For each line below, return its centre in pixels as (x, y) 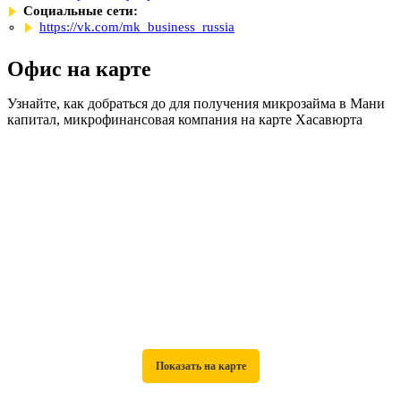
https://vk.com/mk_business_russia (137, 27)
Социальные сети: (81, 10)
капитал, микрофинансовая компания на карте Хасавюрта (185, 119)
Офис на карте (79, 69)
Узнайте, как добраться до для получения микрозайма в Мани (196, 103)
